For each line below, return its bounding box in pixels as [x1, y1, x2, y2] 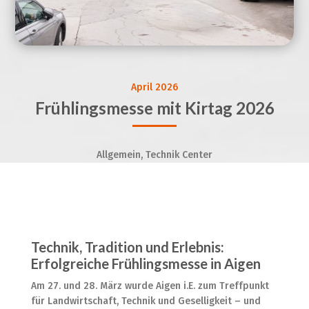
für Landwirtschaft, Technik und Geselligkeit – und [30, 295, 261, 307]
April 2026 [131, 81, 178, 93]
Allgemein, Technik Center [97, 148, 212, 161]
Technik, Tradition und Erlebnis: [30, 238, 224, 255]
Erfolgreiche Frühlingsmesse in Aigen [30, 255, 261, 272]
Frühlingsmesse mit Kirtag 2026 [34, 97, 275, 118]
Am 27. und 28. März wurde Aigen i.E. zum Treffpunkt [30, 279, 269, 292]
